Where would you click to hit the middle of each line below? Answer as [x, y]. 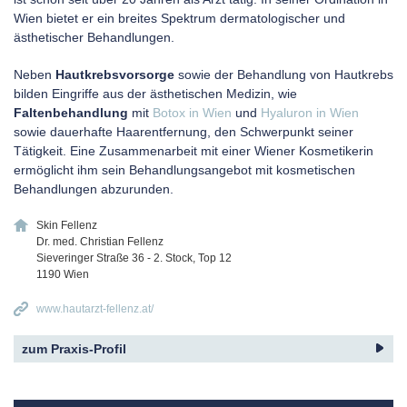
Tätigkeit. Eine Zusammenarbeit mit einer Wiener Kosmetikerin [194, 151]
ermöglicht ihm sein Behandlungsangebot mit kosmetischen [184, 170]
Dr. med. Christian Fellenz [100, 242]
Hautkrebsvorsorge [115, 74]
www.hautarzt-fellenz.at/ [95, 309]
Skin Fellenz [67, 225]
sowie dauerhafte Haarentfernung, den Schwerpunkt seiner [184, 132]
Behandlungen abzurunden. [94, 189]
